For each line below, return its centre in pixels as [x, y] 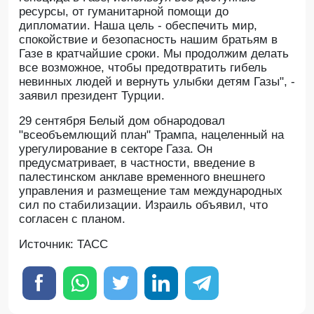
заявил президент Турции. [92, 96]
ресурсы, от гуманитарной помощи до [124, 12]
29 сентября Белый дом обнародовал [122, 121]
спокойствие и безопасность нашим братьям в [148, 40]
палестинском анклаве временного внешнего [142, 177]
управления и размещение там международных [151, 191]
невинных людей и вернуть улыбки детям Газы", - [157, 82]
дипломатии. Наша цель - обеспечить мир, [138, 26]
